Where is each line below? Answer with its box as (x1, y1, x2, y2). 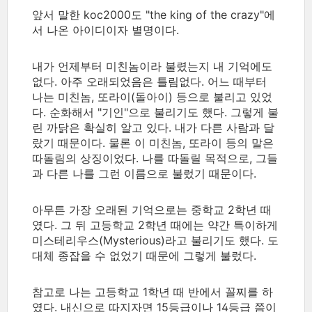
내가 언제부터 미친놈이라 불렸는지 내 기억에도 (32, 58, 272, 73)
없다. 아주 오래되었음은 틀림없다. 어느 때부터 (32, 74, 267, 88)
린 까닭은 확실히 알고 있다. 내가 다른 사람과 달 (32, 120, 274, 134)
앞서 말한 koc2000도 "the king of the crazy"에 (32, 7, 275, 22)
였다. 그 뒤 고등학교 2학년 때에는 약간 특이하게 (32, 217, 278, 232)
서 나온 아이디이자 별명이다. (32, 22, 179, 37)
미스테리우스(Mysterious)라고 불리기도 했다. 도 (32, 233, 279, 247)
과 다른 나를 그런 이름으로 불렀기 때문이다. (32, 166, 256, 180)
